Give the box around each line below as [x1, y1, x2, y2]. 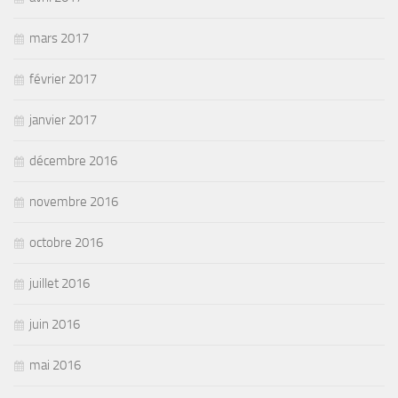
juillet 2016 [29, 275, 90, 292]
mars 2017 [29, 30, 89, 47]
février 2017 [29, 71, 97, 88]
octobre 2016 [29, 235, 103, 251]
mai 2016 [29, 357, 81, 374]
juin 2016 [29, 316, 80, 333]
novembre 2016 [29, 194, 118, 211]
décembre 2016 [29, 153, 117, 170]
